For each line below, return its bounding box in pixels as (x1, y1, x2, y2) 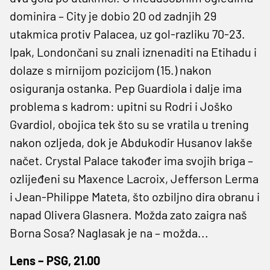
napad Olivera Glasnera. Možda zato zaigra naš (10, 207, 247, 222)
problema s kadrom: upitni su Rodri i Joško (10, 98, 233, 113)
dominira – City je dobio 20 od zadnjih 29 (10, 8, 216, 23)
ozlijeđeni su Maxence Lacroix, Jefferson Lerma (10, 171, 259, 186)
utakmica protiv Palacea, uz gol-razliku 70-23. (10, 26, 245, 41)
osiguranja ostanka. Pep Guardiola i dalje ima (10, 80, 242, 95)
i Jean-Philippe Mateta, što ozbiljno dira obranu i (10, 189, 260, 204)
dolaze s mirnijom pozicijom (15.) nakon (10, 62, 212, 77)
